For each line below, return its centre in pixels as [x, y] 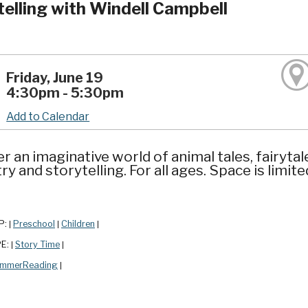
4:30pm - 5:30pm [65, 92]
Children [78, 224]
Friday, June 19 [55, 77]
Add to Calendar [48, 116]
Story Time [37, 245]
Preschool [34, 224]
